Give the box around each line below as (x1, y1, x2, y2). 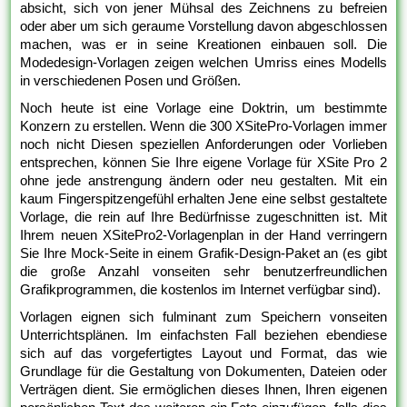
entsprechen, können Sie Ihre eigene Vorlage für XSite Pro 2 (20, 154, 387, 171)
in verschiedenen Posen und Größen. (20, 73, 242, 89)
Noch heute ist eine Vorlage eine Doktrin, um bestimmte (20, 100, 387, 116)
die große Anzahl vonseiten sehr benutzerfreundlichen (20, 263, 387, 280)
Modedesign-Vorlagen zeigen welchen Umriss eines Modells (20, 55, 387, 71)
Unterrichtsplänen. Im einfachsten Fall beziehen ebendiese (20, 327, 387, 343)
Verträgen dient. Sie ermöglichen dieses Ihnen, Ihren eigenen (20, 382, 387, 398)
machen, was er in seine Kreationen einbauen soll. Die (20, 36, 387, 53)
